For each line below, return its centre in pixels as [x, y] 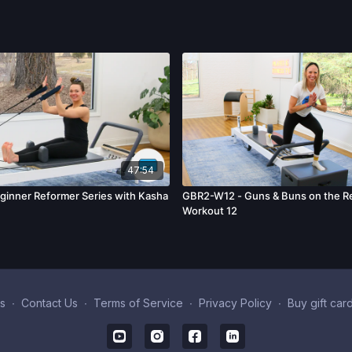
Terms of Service [138, 302]
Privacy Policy [235, 302]
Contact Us [49, 302]
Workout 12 [210, 211]
